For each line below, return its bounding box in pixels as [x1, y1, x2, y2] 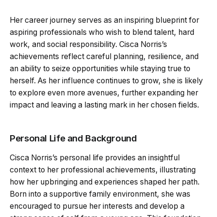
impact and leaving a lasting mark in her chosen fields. [10, 100, 199, 109]
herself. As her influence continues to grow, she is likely [10, 76, 203, 85]
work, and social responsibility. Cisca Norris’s [10, 39, 167, 49]
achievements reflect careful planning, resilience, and [10, 51, 199, 61]
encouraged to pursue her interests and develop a [10, 201, 185, 211]
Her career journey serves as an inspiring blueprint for [10, 15, 199, 25]
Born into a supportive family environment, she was [10, 189, 190, 199]
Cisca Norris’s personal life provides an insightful [10, 153, 180, 162]
